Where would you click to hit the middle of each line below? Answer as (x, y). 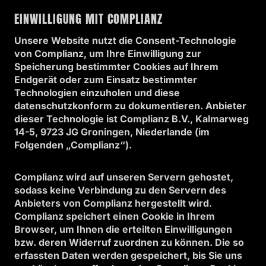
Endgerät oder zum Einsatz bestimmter (106, 80)
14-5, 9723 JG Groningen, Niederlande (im (112, 132)
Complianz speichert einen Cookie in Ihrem (115, 216)
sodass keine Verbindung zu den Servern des (120, 190)
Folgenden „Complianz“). (73, 145)
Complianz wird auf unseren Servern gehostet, (124, 177)
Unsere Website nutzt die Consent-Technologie (125, 40)
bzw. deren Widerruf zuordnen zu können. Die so (129, 242)
